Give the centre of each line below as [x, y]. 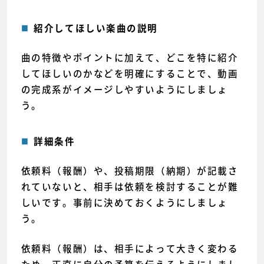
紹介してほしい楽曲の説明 [96, 29]
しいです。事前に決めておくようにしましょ [124, 202]
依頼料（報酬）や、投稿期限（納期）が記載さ [130, 170]
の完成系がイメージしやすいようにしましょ [124, 90]
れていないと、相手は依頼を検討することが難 [130, 186]
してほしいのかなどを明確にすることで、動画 [130, 74]
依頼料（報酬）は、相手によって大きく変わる [130, 248]
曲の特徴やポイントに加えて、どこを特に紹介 [130, 58]
